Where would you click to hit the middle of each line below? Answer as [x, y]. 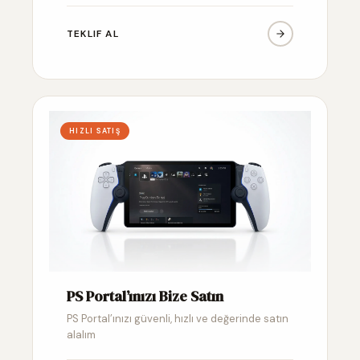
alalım [81, 334]
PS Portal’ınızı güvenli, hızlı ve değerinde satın [178, 318]
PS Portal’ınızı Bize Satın [145, 296]
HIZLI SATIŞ [95, 131]
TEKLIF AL [93, 33]
